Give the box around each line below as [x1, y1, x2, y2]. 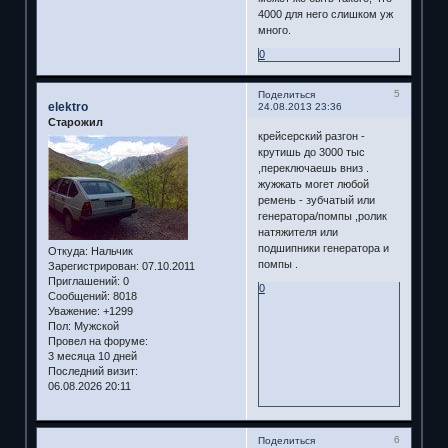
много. [257, 23, 291, 36]
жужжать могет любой [257, 177, 369, 190]
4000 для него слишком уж [257, 7, 393, 20]
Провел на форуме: [47, 334, 148, 347]
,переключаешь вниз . [257, 161, 369, 174]
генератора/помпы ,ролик [257, 209, 387, 222]
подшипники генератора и [257, 241, 389, 254]
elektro [47, 100, 88, 115]
